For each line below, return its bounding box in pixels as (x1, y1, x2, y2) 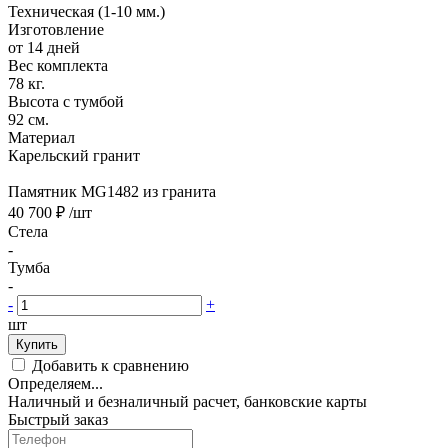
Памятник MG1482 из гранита (8, 182, 216, 200)
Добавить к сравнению (32, 356, 189, 374)
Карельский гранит (8, 146, 140, 164)
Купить (16, 336, 58, 352)
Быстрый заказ (8, 410, 108, 428)
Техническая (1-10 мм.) (8, 2, 165, 20)
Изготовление (8, 20, 104, 38)
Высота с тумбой (8, 92, 124, 110)
